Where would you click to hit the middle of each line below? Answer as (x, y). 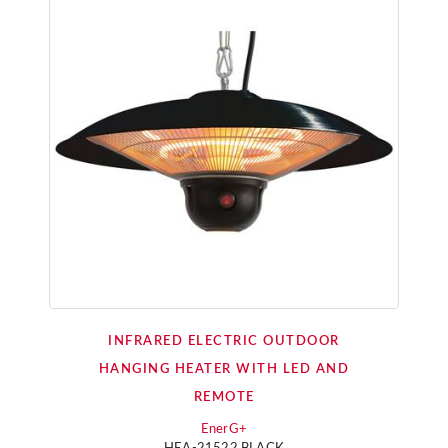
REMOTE (224, 397)
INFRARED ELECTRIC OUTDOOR (224, 341)
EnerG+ (224, 429)
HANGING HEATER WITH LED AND (224, 369)
